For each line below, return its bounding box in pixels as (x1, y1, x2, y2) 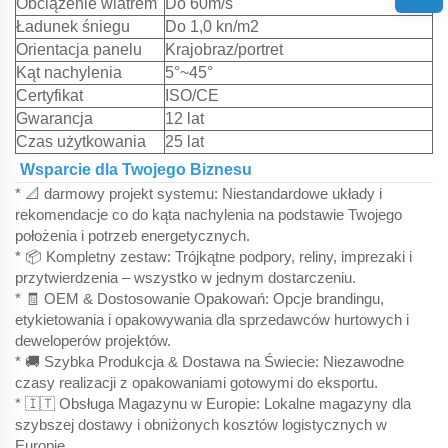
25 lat (165, 132, 204, 150)
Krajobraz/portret (165, 40, 283, 58)
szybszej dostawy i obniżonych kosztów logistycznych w (15, 415, 387, 433)
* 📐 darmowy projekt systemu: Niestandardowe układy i (15, 184, 382, 202)
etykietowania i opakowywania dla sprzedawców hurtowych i (15, 310, 409, 328)
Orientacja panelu (16, 40, 142, 58)
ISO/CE (165, 86, 219, 104)
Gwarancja (16, 109, 93, 127)
